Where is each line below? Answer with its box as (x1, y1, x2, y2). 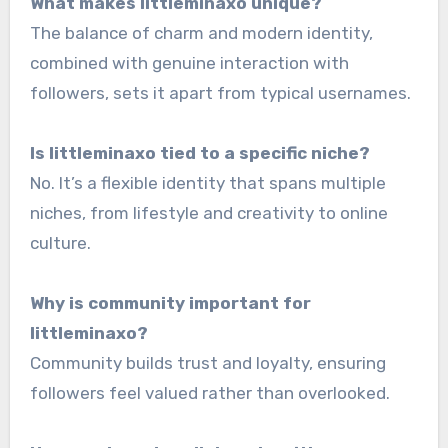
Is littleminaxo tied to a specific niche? (29, 142, 370, 163)
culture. (29, 232, 91, 253)
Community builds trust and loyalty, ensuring (29, 352, 386, 373)
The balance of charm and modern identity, (29, 22, 373, 43)
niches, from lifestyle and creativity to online (29, 202, 388, 223)
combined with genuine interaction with (29, 52, 349, 73)
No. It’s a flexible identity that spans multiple (29, 172, 386, 193)
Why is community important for (29, 292, 311, 313)
